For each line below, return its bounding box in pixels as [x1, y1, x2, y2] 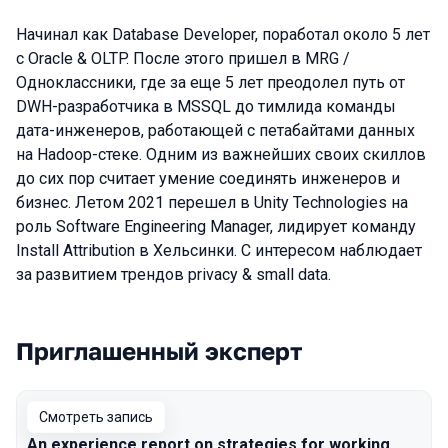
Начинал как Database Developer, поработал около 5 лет [16, 25, 430, 44]
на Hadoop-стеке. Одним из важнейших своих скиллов [16, 145, 426, 164]
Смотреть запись [39, 409, 153, 425]
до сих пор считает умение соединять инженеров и [16, 169, 400, 188]
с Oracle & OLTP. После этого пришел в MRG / [16, 49, 350, 68]
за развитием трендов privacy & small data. [16, 265, 331, 284]
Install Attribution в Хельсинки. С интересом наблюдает [16, 241, 422, 260]
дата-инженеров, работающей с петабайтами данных [16, 121, 415, 140]
